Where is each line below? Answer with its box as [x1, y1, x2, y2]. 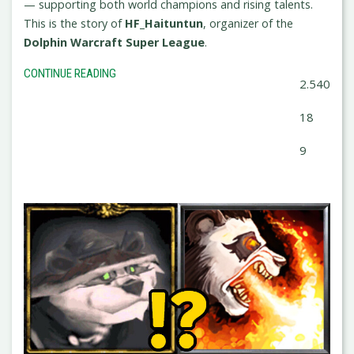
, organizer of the [203, 16, 293, 32]
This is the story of [24, 16, 125, 32]
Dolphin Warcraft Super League [24, 35, 205, 51]
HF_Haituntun [125, 16, 203, 32]
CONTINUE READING [24, 66, 116, 81]
